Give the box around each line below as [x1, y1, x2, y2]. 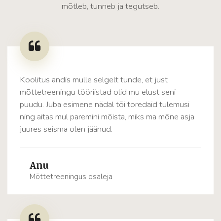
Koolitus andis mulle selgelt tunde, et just [20, 74, 168, 86]
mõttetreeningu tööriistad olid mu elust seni [20, 86, 176, 98]
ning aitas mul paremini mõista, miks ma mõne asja [20, 111, 194, 123]
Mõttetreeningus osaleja [30, 171, 112, 183]
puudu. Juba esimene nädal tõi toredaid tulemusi [20, 99, 189, 110]
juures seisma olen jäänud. [20, 123, 112, 135]
